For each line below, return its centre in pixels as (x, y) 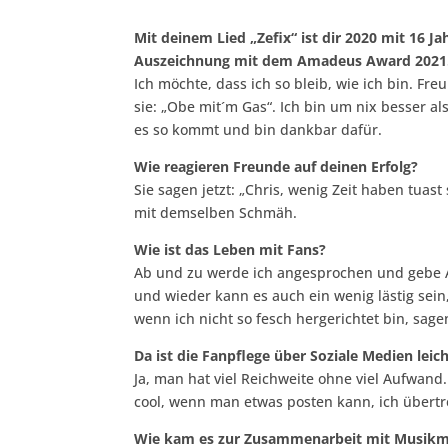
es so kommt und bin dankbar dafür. (258, 129)
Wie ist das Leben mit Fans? (230, 249)
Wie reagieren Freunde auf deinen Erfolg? (276, 166)
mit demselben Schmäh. (216, 212)
